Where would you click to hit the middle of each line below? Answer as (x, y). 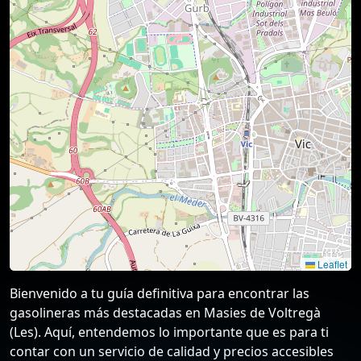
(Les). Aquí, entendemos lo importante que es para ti (169, 332)
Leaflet (331, 263)
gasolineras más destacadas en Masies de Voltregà (165, 312)
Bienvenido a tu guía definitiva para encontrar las (160, 293)
